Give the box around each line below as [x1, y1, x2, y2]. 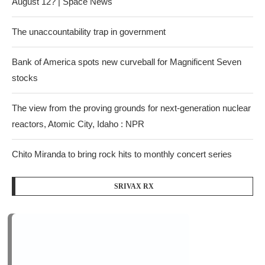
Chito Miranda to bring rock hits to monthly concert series [12, 149, 232, 159]
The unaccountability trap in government [12, 27, 166, 37]
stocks [12, 73, 38, 83]
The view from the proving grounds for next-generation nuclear [12, 103, 251, 113]
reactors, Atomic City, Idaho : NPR [12, 119, 144, 129]
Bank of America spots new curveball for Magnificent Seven [12, 57, 241, 67]
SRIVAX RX [114, 182, 154, 190]
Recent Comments [12, 240, 105, 253]
